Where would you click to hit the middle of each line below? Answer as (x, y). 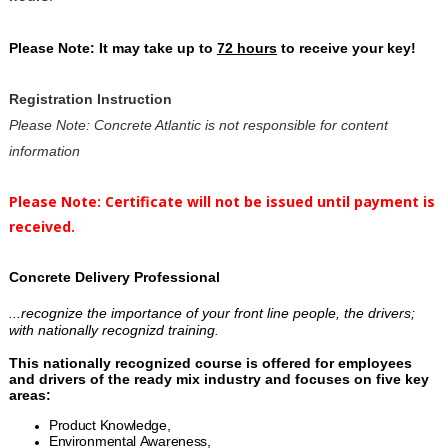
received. (43, 226)
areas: (31, 394)
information (46, 150)
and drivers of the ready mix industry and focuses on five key (218, 378)
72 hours (246, 47)
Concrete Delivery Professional (114, 276)
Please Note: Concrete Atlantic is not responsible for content (198, 124)
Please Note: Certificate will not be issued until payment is (221, 201)
